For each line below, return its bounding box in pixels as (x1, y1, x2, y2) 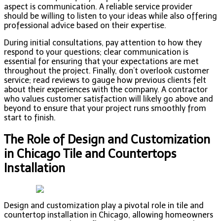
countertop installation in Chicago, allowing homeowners (4, 210, 213, 220)
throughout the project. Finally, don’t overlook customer (4, 66, 209, 76)
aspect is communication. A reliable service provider (4, 2, 192, 12)
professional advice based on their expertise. (4, 21, 166, 31)
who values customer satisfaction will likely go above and (4, 94, 213, 104)
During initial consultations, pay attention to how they (4, 38, 202, 48)
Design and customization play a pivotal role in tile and (4, 201, 204, 211)
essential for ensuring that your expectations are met (4, 57, 199, 67)
